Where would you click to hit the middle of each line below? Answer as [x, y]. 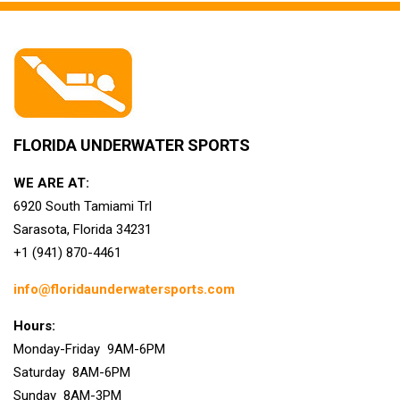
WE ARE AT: [51, 183]
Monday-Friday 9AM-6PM [89, 349]
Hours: [34, 325]
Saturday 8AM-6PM [72, 372]
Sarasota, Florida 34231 [83, 229]
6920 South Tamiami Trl [83, 206]
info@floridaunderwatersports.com [124, 289]
